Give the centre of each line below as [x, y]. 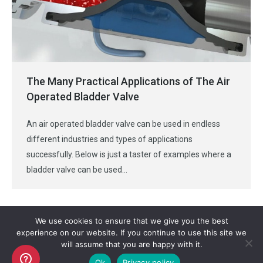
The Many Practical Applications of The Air [128, 82]
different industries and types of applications [109, 139]
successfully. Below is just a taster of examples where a [129, 155]
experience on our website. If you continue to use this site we [131, 232]
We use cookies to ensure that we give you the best [131, 221]
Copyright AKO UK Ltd [131, 257]
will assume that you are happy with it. [131, 244]
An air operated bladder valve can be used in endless [123, 124]
